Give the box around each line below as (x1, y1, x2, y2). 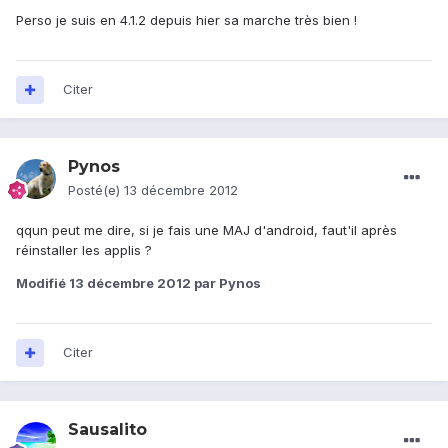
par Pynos (191, 275, 261, 292)
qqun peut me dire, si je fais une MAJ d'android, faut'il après (16, 222, 397, 239)
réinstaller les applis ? (16, 242, 152, 259)
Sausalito (68, 420, 147, 440)
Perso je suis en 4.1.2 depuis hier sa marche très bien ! (16, 12, 357, 29)
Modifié (16, 275, 69, 292)
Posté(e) (68, 182, 124, 199)
